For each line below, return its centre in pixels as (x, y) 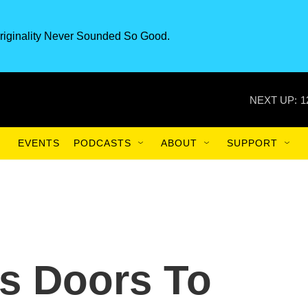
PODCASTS (102, 143)
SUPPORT (252, 143)
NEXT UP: (273, 100)
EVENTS (39, 143)
